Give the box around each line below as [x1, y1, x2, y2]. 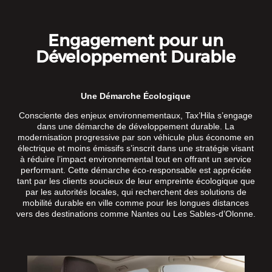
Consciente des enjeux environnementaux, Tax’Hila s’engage [19, 110, 253, 121]
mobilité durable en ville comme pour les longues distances [22, 198, 250, 208]
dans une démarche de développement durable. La [37, 121, 235, 132]
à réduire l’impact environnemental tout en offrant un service [20, 154, 252, 165]
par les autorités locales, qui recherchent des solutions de [25, 187, 246, 197]
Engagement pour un [48, 30, 224, 51]
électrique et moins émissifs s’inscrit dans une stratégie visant [18, 143, 254, 154]
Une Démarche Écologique [81, 91, 191, 101]
